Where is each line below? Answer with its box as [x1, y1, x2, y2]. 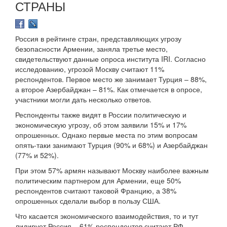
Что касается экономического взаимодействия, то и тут [15, 211, 198, 221]
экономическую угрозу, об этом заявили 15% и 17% [15, 120, 186, 130]
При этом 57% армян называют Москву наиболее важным [15, 165, 209, 176]
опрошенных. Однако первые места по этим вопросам [15, 130, 198, 140]
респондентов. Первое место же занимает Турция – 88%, [15, 74, 207, 85]
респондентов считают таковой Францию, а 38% [15, 185, 176, 196]
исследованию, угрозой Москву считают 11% [15, 64, 164, 74]
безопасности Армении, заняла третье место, [15, 44, 168, 54]
